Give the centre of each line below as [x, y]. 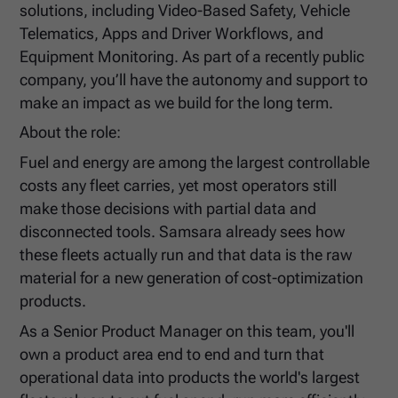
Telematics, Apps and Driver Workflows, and [172, 33]
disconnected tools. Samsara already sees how [183, 232]
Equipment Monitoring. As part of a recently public [192, 56]
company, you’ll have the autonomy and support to [194, 80]
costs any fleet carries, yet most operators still [179, 186]
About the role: [71, 133]
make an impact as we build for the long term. [177, 103]
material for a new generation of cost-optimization [192, 279]
